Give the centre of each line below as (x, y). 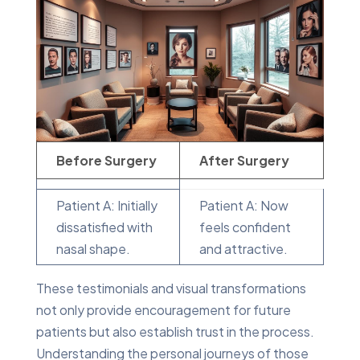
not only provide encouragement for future (163, 309)
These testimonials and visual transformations (171, 288)
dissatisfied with (104, 227)
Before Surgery (106, 160)
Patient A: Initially (106, 205)
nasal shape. (93, 248)
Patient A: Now (243, 205)
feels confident (245, 227)
